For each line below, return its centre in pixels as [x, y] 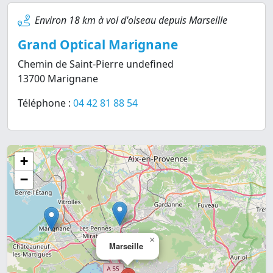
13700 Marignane [58, 79]
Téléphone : [45, 103]
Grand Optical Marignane [98, 44]
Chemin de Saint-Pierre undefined [96, 64]
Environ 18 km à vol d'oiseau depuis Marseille [131, 20]
